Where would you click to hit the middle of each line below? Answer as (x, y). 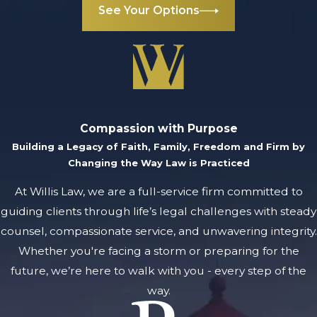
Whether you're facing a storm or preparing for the (158, 251)
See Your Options (149, 11)
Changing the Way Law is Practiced (158, 162)
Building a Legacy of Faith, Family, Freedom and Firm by (158, 146)
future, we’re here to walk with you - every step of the (158, 271)
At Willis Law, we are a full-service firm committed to (158, 192)
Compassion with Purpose (158, 128)
